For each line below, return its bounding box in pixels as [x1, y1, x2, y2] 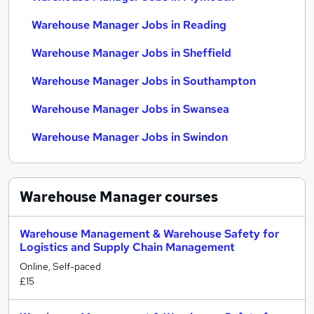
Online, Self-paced [20, 260, 101, 273]
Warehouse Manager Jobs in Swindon [32, 130, 228, 144]
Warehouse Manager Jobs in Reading [32, 18, 226, 32]
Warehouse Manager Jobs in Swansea [32, 102, 229, 116]
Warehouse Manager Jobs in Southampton [32, 74, 256, 88]
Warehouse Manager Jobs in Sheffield [32, 46, 231, 60]
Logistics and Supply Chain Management [20, 240, 235, 254]
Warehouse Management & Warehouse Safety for [20, 226, 279, 241]
